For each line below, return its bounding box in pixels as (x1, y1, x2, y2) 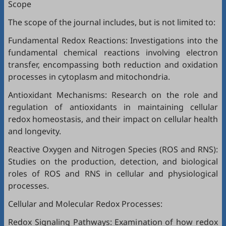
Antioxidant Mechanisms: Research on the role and (8, 89, 218, 100)
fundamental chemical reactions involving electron (8, 47, 218, 58)
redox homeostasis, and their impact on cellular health (8, 114, 218, 125)
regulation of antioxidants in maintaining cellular (8, 101, 218, 112)
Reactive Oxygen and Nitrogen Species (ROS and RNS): (8, 144, 218, 155)
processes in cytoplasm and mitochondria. (8, 71, 170, 82)
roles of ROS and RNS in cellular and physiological (8, 168, 218, 179)
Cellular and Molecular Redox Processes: (8, 198, 162, 209)
